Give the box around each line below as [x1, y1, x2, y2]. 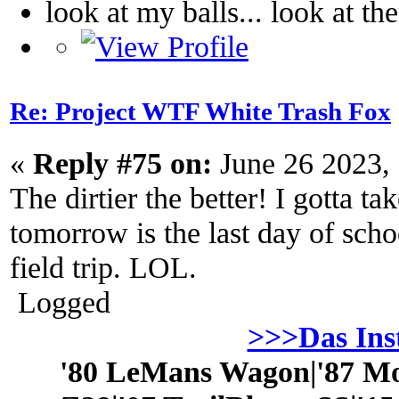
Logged [10, 285, 110, 319]
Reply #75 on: [33, 146, 212, 180]
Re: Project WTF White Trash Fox [10, 97, 391, 126]
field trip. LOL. [10, 250, 197, 284]
